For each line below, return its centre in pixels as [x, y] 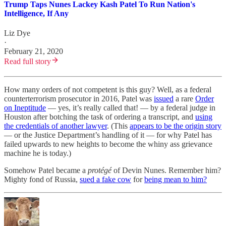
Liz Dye [17, 33]
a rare [184, 99]
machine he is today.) [38, 153]
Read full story [27, 62]
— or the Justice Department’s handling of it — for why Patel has [108, 135]
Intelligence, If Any [36, 13]
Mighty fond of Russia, [42, 180]
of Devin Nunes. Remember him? [166, 171]
